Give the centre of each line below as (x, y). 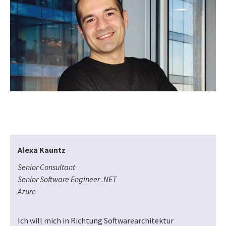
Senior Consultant (46, 167)
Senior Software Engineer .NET (68, 179)
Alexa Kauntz (42, 150)
